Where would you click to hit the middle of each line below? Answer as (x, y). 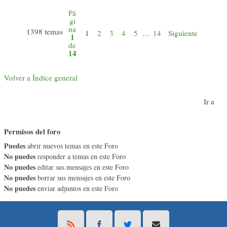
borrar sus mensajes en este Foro (83, 178)
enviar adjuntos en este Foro (77, 188)
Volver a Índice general (41, 77)
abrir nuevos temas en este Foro (72, 146)
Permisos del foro (32, 132)
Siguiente (183, 33)
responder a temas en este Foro (81, 157)
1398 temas (45, 31)
